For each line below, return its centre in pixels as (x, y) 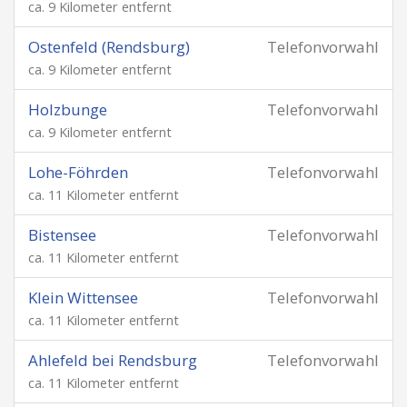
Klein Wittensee (83, 298)
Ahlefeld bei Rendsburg (113, 360)
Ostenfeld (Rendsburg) (109, 47)
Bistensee (62, 235)
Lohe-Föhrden (78, 172)
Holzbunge (68, 109)
